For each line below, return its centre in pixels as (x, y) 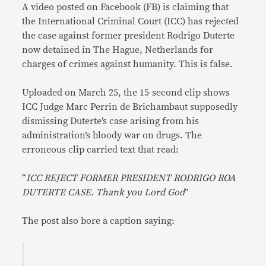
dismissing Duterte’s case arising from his (111, 121)
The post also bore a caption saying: (99, 221)
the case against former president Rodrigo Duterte (129, 36)
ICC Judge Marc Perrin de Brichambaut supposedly (130, 107)
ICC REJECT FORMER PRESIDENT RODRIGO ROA (131, 178)
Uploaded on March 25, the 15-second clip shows (126, 93)
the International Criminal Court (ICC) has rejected (131, 21)
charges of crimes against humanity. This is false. (129, 64)
